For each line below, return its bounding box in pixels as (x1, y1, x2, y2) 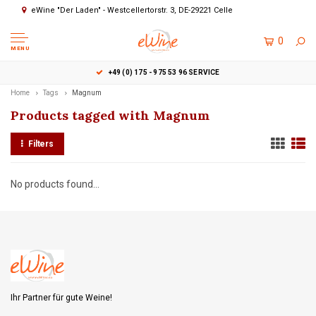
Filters (28, 139, 54, 149)
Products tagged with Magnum (11, 107, 209, 123)
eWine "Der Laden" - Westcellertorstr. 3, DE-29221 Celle (31, 6, 233, 15)
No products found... (11, 178, 99, 190)
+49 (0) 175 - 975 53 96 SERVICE (108, 68, 220, 76)
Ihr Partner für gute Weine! (11, 293, 112, 303)
